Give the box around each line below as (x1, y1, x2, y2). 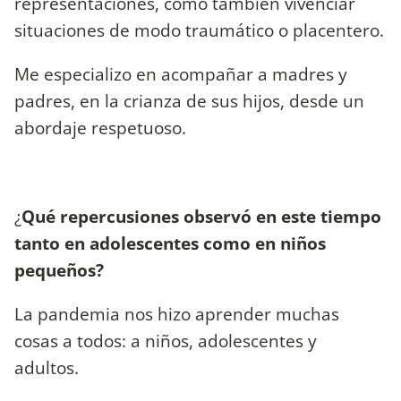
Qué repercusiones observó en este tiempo (21, 203, 381, 228)
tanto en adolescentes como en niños (14, 230, 326, 255)
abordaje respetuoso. (14, 115, 186, 141)
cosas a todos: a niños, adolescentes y (14, 328, 317, 353)
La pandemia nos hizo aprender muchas (14, 301, 339, 326)
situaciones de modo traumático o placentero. (14, 18, 384, 43)
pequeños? (14, 257, 104, 282)
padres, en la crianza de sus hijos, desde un (14, 89, 364, 114)
